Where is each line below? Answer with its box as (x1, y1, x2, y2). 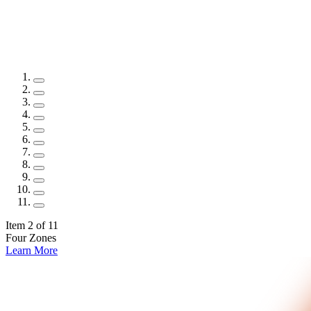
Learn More (6, 244, 58, 256)
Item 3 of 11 (6, 219, 58, 231)
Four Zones (6, 231, 56, 244)
